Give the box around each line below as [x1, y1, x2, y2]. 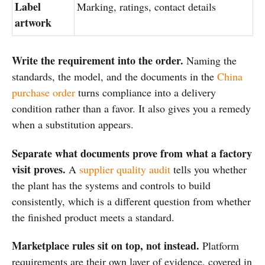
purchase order [12, 85, 75, 100]
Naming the [183, 53, 237, 68]
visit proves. [12, 161, 66, 177]
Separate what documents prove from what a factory [12, 145, 252, 161]
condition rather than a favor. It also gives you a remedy [12, 101, 251, 116]
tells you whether [170, 161, 247, 176]
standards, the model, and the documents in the [12, 69, 217, 84]
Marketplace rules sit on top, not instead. [12, 238, 199, 254]
